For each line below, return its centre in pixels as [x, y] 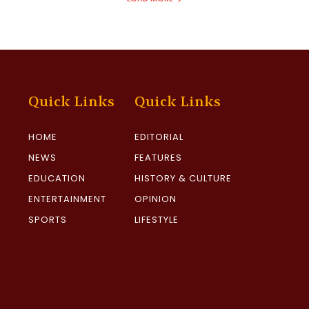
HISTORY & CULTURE [183, 179]
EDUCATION [57, 179]
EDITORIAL [159, 137]
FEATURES [159, 158]
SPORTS [48, 220]
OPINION [156, 199]
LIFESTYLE [157, 220]
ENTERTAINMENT [68, 199]
